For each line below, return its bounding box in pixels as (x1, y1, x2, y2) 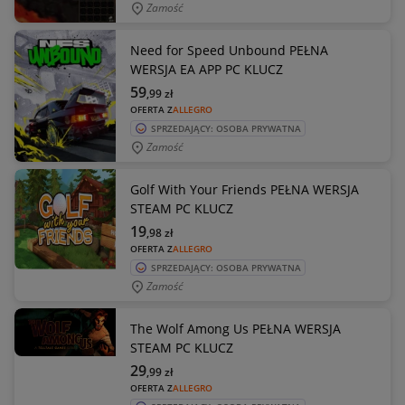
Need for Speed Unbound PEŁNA (130, 42, 328, 59)
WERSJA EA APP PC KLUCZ (130, 61, 283, 78)
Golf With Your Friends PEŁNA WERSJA (130, 181, 359, 198)
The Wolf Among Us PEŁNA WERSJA (130, 320, 341, 337)
